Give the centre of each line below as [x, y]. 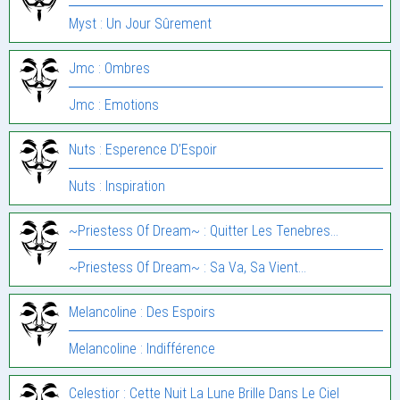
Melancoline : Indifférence [142, 348]
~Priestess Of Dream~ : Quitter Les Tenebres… [204, 230]
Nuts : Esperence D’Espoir [143, 149]
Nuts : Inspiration [117, 186]
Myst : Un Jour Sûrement [140, 23]
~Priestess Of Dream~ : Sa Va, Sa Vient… [187, 267]
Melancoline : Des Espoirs [142, 312]
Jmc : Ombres [109, 68]
